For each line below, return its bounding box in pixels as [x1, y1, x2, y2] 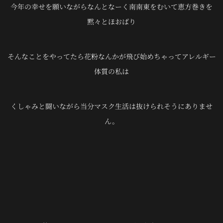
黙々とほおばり [87, 16, 136, 26]
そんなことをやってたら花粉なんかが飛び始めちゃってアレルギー [7, 51, 216, 61]
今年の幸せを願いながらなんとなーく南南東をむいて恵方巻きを [10, 1, 213, 11]
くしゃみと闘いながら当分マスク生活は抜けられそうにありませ [10, 101, 213, 111]
